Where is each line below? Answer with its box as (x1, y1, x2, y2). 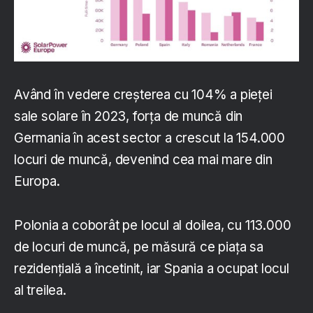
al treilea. (14, 282, 66, 298)
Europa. (14, 173, 60, 189)
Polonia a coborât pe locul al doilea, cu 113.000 (14, 217, 291, 233)
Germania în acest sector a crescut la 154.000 (14, 129, 285, 146)
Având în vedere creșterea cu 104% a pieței (14, 86, 272, 103)
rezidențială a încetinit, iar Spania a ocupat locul (14, 260, 289, 277)
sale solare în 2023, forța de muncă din (14, 108, 243, 124)
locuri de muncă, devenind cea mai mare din (14, 151, 272, 168)
